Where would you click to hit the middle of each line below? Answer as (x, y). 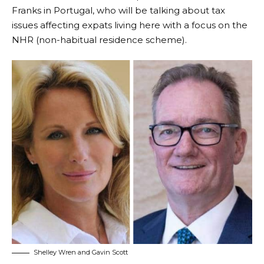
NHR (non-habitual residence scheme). (99, 39)
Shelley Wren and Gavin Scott (81, 252)
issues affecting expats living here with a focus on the (130, 25)
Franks (27, 10)
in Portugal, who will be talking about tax (133, 10)
